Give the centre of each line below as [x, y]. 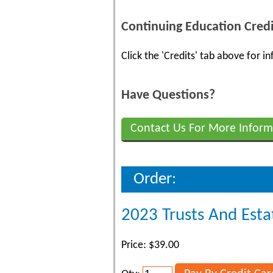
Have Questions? [168, 95]
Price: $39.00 [150, 245]
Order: [155, 179]
